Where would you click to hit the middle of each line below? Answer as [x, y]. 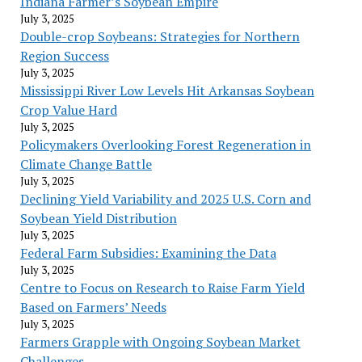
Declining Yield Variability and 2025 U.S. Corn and [165, 198]
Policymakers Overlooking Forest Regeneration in [165, 144]
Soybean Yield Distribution [98, 218]
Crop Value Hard [68, 109]
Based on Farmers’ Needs [93, 307]
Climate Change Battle [86, 164]
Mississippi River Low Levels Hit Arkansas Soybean [167, 90]
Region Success [64, 55]
